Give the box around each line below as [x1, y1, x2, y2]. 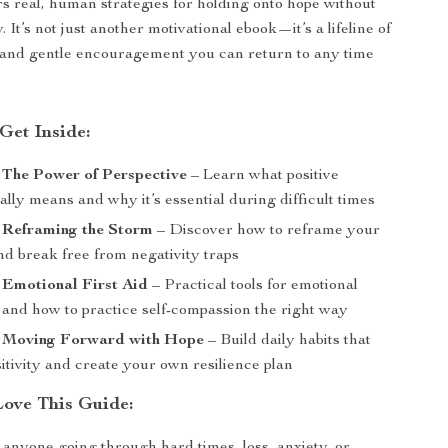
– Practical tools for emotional [148, 278, 359, 294]
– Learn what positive [187, 168, 340, 184]
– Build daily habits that [204, 333, 372, 349]
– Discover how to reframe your [153, 223, 381, 239]
